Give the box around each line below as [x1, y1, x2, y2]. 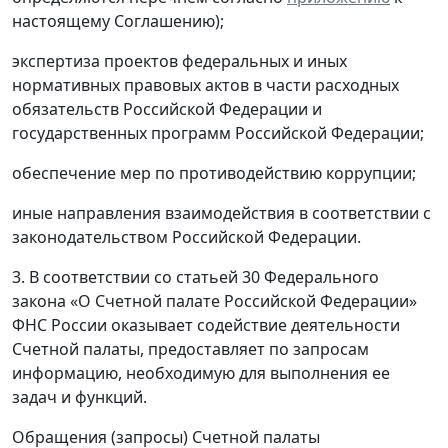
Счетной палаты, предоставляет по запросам [12, 338, 369, 361]
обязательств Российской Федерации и [12, 98, 322, 121]
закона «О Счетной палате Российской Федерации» [12, 290, 417, 313]
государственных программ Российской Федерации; [12, 122, 424, 145]
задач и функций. [12, 386, 147, 409]
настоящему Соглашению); [12, 10, 224, 33]
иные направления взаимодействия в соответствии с [12, 202, 431, 225]
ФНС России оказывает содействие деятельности [12, 314, 400, 337]
